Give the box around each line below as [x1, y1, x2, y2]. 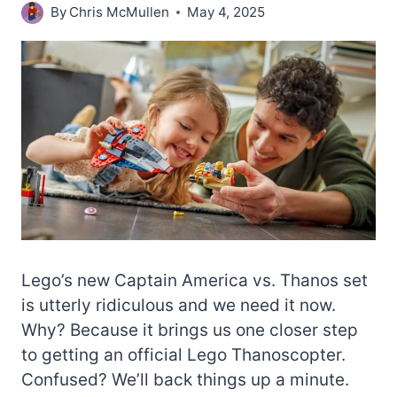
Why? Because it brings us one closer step [21, 319, 358, 340]
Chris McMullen [69, 4, 170, 21]
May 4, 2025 [187, 4, 266, 21]
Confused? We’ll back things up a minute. [21, 369, 349, 390]
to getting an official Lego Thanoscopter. [21, 344, 346, 365]
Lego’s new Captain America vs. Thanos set [21, 269, 368, 291]
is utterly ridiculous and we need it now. [21, 294, 336, 315]
